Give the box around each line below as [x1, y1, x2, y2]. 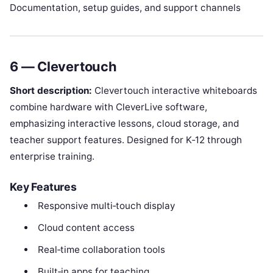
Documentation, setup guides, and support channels [10, 1, 241, 13]
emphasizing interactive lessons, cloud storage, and [10, 117, 239, 129]
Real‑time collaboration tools [37, 243, 165, 255]
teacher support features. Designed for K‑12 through [10, 133, 242, 146]
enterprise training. [10, 150, 94, 162]
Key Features [10, 180, 77, 193]
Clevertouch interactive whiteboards [92, 84, 257, 96]
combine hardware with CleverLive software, [10, 101, 207, 113]
